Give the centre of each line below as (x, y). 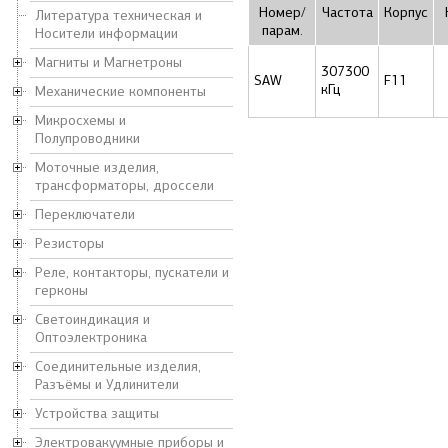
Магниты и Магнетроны (108, 62)
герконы (61, 290)
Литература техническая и (118, 15)
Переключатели (85, 214)
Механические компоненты (120, 91)
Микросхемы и (80, 120)
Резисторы (69, 243)
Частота (347, 12)
